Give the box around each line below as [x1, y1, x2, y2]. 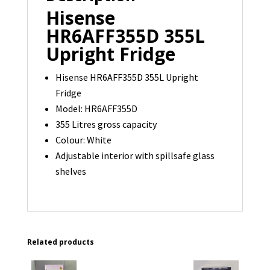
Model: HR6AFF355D [55, 102, 137, 115]
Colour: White [55, 134, 111, 146]
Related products [27, 237, 94, 248]
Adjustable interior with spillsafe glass [55, 149, 215, 162]
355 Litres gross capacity [55, 118, 157, 131]
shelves [55, 165, 86, 178]
